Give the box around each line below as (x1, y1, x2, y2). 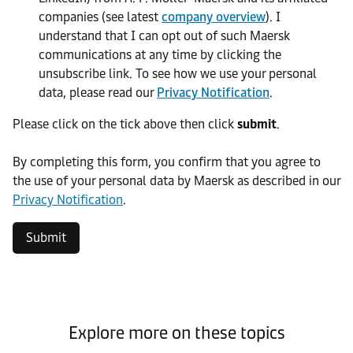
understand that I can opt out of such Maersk (39, 28, 290, 43)
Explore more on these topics (68, 321, 285, 344)
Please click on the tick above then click (13, 116, 237, 132)
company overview (162, 9, 266, 24)
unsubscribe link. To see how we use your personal (39, 65, 317, 81)
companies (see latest (39, 9, 162, 24)
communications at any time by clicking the (39, 46, 281, 62)
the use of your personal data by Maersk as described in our (13, 173, 341, 188)
